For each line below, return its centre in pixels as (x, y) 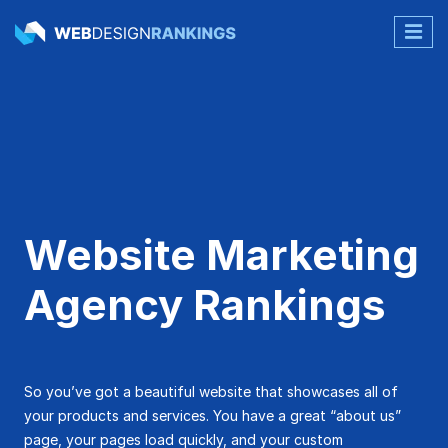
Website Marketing (221, 254)
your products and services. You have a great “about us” (212, 415)
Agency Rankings (205, 304)
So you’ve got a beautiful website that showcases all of (211, 391)
